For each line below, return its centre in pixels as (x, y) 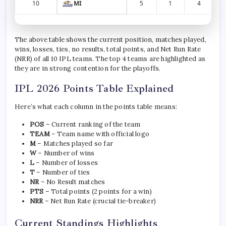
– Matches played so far (75, 144)
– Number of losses (66, 163)
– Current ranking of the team (92, 125)
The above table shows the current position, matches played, (110, 40)
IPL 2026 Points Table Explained (94, 89)
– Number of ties (63, 173)
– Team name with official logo (100, 134)
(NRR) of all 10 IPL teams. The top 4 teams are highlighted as (110, 59)
